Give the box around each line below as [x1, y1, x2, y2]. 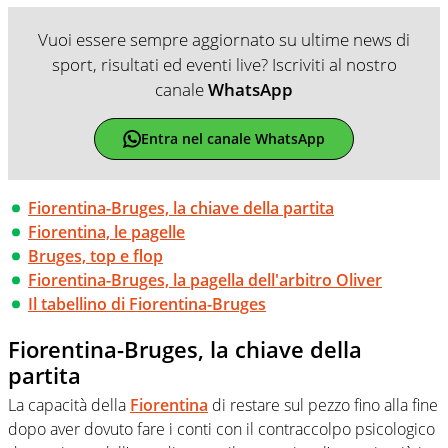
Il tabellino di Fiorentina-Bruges [28, 292, 266, 315]
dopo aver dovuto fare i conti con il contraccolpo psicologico [8, 418, 435, 441]
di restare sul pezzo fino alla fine [208, 394, 438, 417]
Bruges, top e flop [28, 244, 163, 267]
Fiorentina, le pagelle [28, 220, 185, 243]
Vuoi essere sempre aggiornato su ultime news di [38, 27, 410, 51]
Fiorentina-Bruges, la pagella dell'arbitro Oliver [28, 268, 382, 291]
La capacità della [8, 394, 130, 417]
